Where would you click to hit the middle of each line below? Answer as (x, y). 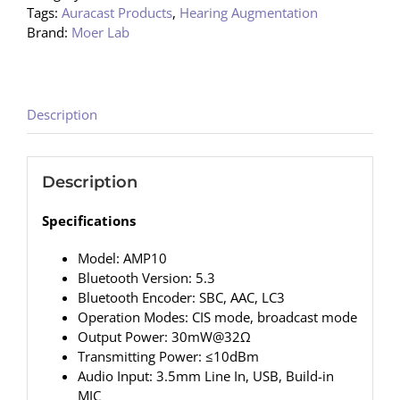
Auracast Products (117, 12)
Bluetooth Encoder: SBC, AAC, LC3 (181, 298)
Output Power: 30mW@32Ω (164, 337)
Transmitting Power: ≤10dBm (168, 357)
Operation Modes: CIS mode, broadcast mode (217, 317)
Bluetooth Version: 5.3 (146, 278)
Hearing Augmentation (249, 12)
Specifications (88, 221)
